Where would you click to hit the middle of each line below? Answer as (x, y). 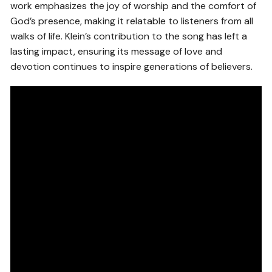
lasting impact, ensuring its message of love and (117, 51)
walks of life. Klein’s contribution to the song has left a (129, 36)
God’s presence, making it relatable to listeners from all (132, 21)
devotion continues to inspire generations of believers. (132, 66)
